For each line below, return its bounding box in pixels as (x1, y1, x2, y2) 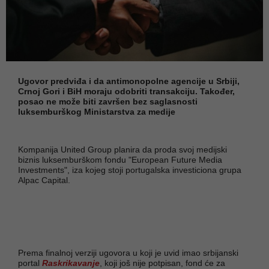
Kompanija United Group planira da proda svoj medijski (18, 144, 227, 154)
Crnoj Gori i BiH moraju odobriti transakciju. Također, (18, 86, 235, 96)
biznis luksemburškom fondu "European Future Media (18, 154, 222, 165)
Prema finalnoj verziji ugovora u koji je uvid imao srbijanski (18, 247, 238, 258)
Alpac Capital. (18, 175, 70, 185)
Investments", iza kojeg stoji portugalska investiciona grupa (18, 165, 241, 175)
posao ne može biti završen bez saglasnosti (18, 96, 198, 106)
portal (18, 258, 42, 268)
